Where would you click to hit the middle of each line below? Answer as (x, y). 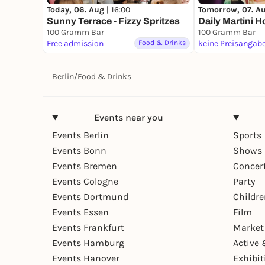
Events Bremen (85, 166)
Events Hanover (86, 258)
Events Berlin (80, 135)
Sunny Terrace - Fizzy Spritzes (113, 21)
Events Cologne (85, 181)
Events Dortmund (90, 196)
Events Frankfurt (88, 227)
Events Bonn (79, 150)
